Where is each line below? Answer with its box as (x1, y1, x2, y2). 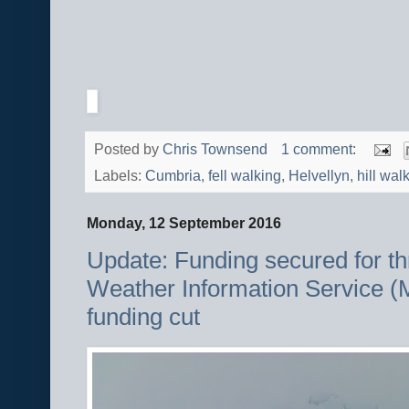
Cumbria (145, 167, 201, 184)
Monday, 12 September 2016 (87, 215, 281, 231)
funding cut (87, 303, 200, 331)
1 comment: (280, 141, 360, 157)
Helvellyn (288, 167, 350, 184)
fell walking (208, 167, 281, 184)
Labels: (94, 167, 145, 184)
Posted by (94, 141, 163, 157)
